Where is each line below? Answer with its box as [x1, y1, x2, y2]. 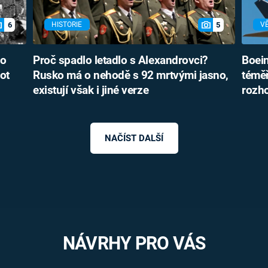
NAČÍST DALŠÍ [105, 133, 163, 144]
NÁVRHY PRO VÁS [62, 233, 206, 254]
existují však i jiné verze [33, 83, 149, 97]
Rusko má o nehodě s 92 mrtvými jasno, [33, 68, 229, 82]
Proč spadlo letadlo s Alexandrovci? [33, 53, 208, 67]
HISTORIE [51, 20, 83, 29]
